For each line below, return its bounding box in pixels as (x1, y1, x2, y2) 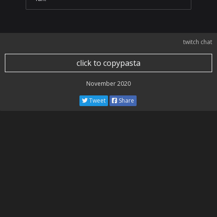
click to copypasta (77, 58, 140, 68)
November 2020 (86, 79, 131, 88)
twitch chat (183, 38, 212, 46)
